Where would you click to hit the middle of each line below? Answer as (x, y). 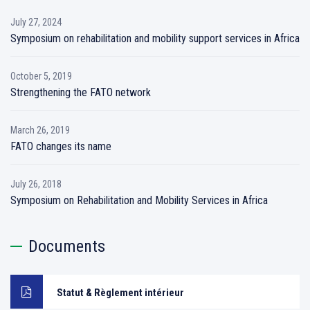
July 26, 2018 (36, 184)
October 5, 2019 (41, 76)
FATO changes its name (61, 146)
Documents (67, 246)
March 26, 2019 (40, 130)
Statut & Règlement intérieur (120, 293)
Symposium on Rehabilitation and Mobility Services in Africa (139, 200)
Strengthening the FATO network (81, 92)
